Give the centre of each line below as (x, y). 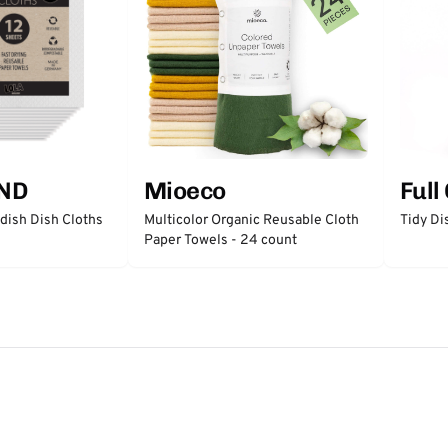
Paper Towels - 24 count (220, 240)
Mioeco (185, 190)
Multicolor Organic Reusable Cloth (251, 220)
